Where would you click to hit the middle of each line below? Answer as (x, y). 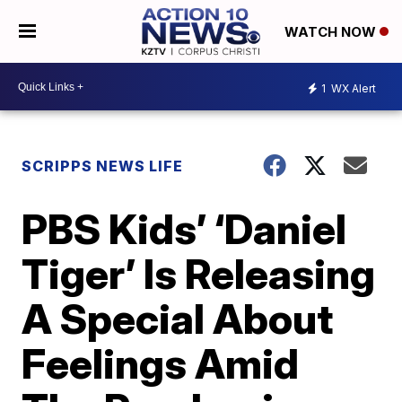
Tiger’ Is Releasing (199, 274)
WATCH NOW (332, 32)
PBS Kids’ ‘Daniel (184, 229)
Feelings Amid (161, 363)
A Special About (178, 319)
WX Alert (352, 88)
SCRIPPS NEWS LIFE (103, 166)
